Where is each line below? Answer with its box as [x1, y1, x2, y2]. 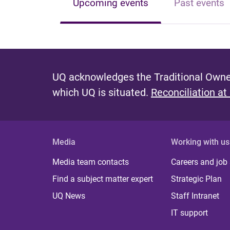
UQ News [52, 191, 85, 201]
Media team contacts [52, 157, 129, 167]
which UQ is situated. [52, 86, 151, 99]
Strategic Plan [171, 174, 222, 184]
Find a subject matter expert [52, 174, 153, 184]
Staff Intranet [171, 191, 220, 201]
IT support [171, 208, 208, 218]
